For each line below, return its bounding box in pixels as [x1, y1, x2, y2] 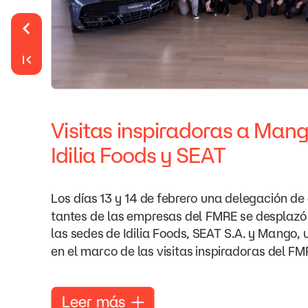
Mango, [258, 225, 300, 241]
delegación [224, 191, 287, 206]
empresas [126, 208, 182, 223]
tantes [51, 208, 87, 223]
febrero [157, 191, 198, 206]
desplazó [255, 208, 307, 223]
